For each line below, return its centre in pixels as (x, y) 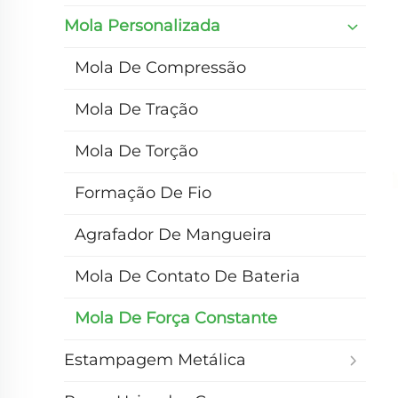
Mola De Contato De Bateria (187, 277)
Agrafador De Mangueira (173, 235)
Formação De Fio (143, 193)
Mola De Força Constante (176, 318)
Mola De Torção (136, 151)
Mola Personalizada (142, 26)
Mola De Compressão (160, 68)
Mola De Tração (136, 110)
